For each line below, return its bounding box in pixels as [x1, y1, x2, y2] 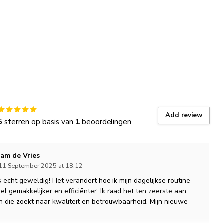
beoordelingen [80, 116, 131, 127]
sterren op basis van [2, 116, 75, 127]
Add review [165, 111, 202, 120]
